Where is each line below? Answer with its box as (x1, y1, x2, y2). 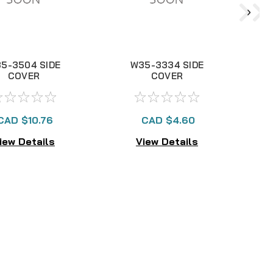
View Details (136, 135, 198, 147)
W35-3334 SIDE (130, 59, 204, 71)
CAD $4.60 (141, 114, 195, 126)
